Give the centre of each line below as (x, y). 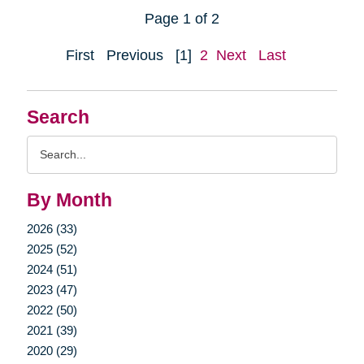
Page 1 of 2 (182, 18)
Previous (135, 55)
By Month (69, 200)
